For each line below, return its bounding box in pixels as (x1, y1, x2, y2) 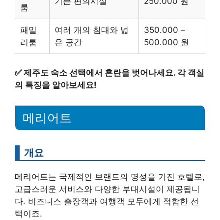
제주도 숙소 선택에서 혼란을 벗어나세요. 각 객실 (24, 67, 204, 78)
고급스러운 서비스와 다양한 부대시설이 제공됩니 (15, 184, 200, 194)
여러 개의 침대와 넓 (55, 25, 129, 35)
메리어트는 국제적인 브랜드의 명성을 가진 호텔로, (15, 172, 205, 182)
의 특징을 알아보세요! (15, 80, 97, 90)
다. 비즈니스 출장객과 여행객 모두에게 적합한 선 (15, 196, 199, 207)
